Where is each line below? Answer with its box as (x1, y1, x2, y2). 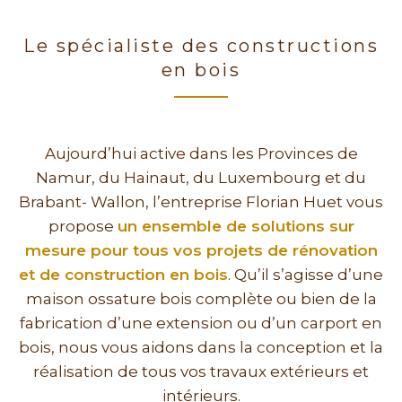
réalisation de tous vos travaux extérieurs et (33, 363, 369, 381)
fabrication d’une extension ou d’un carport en (20, 314, 382, 333)
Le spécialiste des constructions (23, 35, 379, 57)
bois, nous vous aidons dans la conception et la (19, 338, 383, 357)
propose (48, 217, 118, 236)
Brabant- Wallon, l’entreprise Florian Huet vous (19, 193, 383, 212)
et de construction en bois (19, 266, 228, 284)
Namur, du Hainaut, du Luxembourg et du (36, 169, 366, 188)
